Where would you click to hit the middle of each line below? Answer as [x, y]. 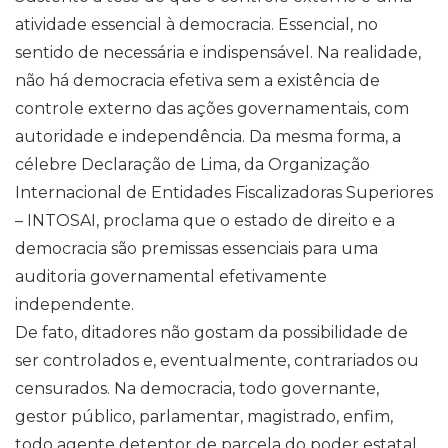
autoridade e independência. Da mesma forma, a [208, 136]
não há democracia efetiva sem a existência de [197, 80]
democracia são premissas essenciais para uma [196, 248]
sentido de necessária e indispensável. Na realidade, [218, 52]
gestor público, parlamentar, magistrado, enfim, [204, 416]
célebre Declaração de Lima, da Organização [192, 164]
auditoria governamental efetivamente [171, 276]
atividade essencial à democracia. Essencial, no [196, 24]
